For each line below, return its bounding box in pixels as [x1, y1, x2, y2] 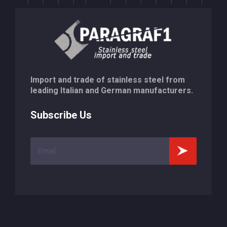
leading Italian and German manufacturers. [30, 86, 193, 95]
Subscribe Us [30, 109, 92, 121]
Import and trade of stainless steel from [30, 75, 185, 85]
